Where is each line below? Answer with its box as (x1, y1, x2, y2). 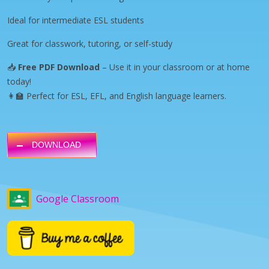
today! (7, 75, 31, 87)
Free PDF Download (18, 61, 100, 73)
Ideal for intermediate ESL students (7, 14, 144, 26)
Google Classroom (36, 192, 119, 205)
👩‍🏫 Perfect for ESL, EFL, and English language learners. (7, 89, 226, 101)
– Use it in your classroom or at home (100, 61, 250, 73)
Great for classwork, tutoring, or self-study (7, 37, 172, 49)
